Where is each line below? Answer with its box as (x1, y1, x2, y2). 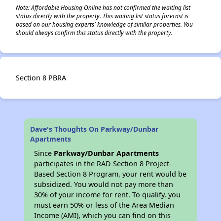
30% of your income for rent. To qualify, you (34, 190, 181, 199)
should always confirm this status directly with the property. (16, 29, 173, 37)
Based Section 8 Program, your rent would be (34, 169, 187, 179)
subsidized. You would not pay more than (34, 180, 174, 189)
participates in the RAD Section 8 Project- (34, 159, 172, 168)
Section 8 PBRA (16, 73, 66, 82)
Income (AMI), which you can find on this (34, 211, 171, 220)
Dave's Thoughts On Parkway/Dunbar (30, 124, 159, 134)
